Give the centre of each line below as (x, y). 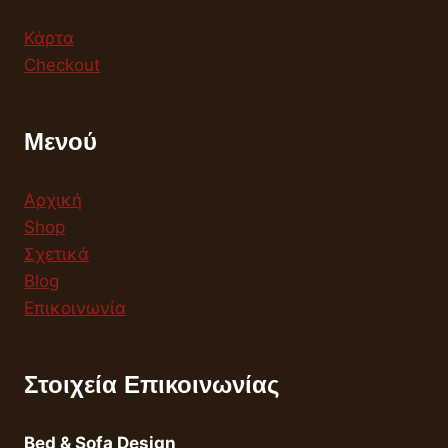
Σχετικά (56, 254)
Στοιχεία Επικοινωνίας (151, 385)
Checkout (62, 65)
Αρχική (53, 200)
